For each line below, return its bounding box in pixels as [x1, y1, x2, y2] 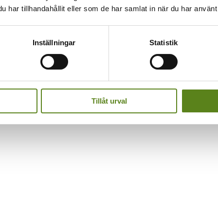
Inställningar [32, 38, 76, 47]
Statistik [149, 38, 178, 47]
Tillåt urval [91, 96, 127, 105]
